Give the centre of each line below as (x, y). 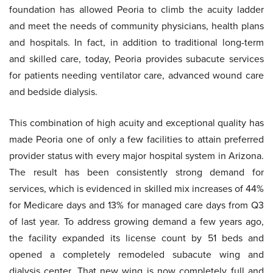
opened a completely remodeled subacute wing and (136, 255)
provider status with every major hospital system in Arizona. (136, 156)
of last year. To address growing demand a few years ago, (136, 222)
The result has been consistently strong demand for (136, 172)
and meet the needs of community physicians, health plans (136, 26)
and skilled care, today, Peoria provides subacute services (136, 59)
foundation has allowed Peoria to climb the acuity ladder (136, 10)
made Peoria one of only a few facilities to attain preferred (136, 140)
